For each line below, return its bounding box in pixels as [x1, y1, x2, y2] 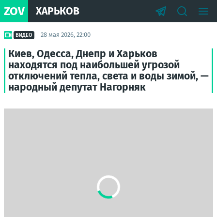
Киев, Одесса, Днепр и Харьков [8, 47, 157, 60]
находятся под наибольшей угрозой [8, 59, 180, 71]
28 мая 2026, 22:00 [41, 31, 91, 38]
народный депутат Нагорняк [8, 81, 146, 93]
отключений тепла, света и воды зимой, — [8, 70, 209, 82]
